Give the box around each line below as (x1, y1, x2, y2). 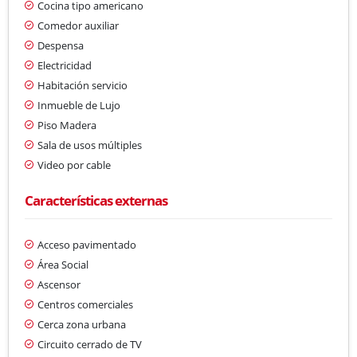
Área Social (37, 257, 88, 272)
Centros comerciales (37, 296, 133, 312)
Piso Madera (37, 117, 96, 132)
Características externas (25, 190, 167, 210)
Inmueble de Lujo (37, 97, 120, 112)
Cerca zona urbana (37, 316, 126, 331)
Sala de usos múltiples (37, 137, 142, 152)
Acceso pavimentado (37, 237, 136, 252)
